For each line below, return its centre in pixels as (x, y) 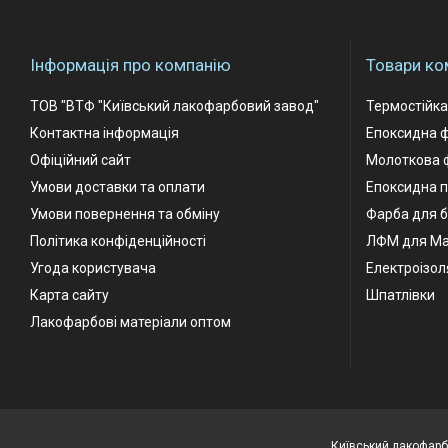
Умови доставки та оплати (117, 186)
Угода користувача (93, 267)
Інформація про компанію (130, 64)
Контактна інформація (104, 132)
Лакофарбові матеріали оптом (130, 321)
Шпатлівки (400, 294)
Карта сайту (69, 294)
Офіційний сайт (80, 159)
